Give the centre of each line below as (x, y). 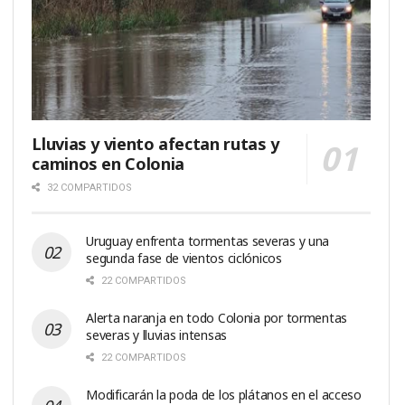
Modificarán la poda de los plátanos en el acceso (224, 394)
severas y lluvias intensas (157, 334)
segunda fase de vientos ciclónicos (184, 258)
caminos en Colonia (108, 163)
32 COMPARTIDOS (89, 187)
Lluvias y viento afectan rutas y (155, 143)
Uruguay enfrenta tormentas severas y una (208, 240)
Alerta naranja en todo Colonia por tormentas (217, 317)
